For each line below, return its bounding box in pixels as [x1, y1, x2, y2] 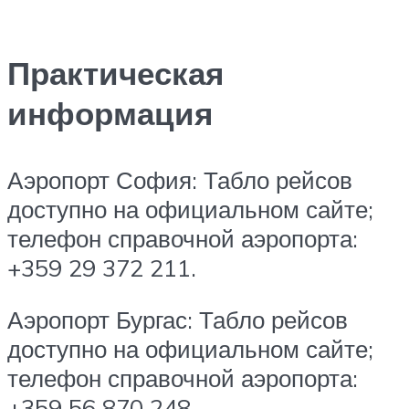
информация [7, 92, 213, 133]
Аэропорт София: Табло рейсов [7, 164, 352, 194]
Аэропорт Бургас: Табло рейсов [7, 305, 348, 335]
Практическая [7, 52, 224, 93]
